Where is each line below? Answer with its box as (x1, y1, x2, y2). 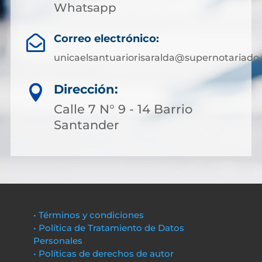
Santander (54, 118, 119, 132)
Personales (33, 235, 82, 246)
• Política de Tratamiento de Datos (33, 222, 184, 233)
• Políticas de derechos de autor (33, 248, 174, 259)
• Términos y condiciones (33, 209, 144, 220)
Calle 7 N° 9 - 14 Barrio (54, 102, 192, 116)
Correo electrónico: (53, 32, 159, 45)
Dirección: (54, 82, 118, 96)
